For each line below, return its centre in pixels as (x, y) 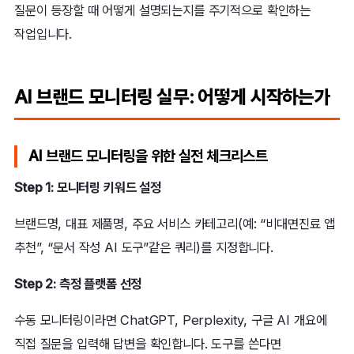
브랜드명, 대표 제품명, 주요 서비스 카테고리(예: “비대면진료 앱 (175, 224)
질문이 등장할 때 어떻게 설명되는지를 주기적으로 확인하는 (163, 11)
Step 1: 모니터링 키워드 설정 (88, 188)
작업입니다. (43, 34)
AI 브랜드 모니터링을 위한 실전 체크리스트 (148, 156)
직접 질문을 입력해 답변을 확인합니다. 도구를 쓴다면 (148, 344)
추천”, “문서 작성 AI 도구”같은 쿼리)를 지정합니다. (144, 248)
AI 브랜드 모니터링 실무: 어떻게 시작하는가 (172, 97)
